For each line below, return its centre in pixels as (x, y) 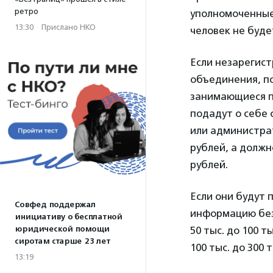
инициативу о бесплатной (68, 217)
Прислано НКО (69, 27)
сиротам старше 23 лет (62, 241)
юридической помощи (62, 229)
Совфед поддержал (55, 205)
